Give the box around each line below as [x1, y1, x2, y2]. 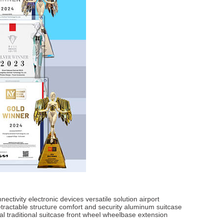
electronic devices [28, 195, 84, 203]
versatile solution [86, 195, 137, 203]
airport [139, 195, 159, 203]
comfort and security [59, 202, 122, 211]
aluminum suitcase [124, 202, 182, 211]
